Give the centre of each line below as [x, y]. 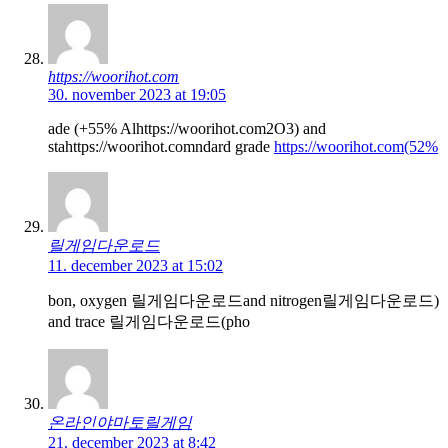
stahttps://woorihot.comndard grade [161, 146]
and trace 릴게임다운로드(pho [149, 321]
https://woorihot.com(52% [356, 146]
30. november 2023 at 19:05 [137, 94]
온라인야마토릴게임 [120, 422]
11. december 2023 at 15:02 [135, 265]
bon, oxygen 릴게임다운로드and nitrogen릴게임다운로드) [243, 300]
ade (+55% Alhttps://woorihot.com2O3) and [187, 128]
